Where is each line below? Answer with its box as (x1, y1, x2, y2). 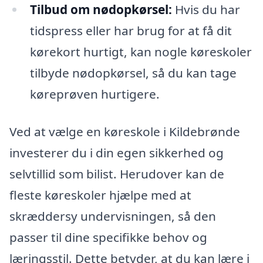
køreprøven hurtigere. (29, 86, 160, 103)
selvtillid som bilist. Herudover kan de (9, 166, 224, 182)
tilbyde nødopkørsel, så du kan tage (29, 65, 237, 82)
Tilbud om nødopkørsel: (29, 1, 172, 18)
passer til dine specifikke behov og (9, 229, 207, 245)
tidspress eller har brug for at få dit (29, 22, 232, 39)
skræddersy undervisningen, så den (9, 208, 216, 224)
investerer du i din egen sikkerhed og (9, 144, 224, 161)
